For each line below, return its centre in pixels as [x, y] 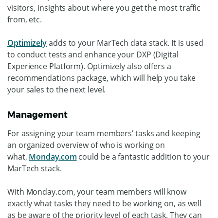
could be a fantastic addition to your [143, 156]
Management [37, 115]
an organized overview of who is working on [86, 145]
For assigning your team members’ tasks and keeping [104, 133]
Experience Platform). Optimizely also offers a [89, 66]
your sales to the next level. [57, 89]
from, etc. [25, 19]
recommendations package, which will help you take [101, 78]
